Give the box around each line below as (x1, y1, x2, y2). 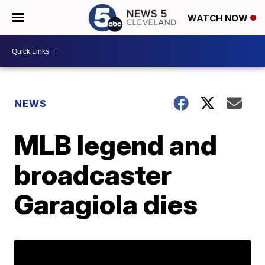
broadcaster (14, 158, 172, 191)
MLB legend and (14, 128, 218, 161)
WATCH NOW (188, 12, 250, 24)
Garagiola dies (14, 188, 198, 221)
